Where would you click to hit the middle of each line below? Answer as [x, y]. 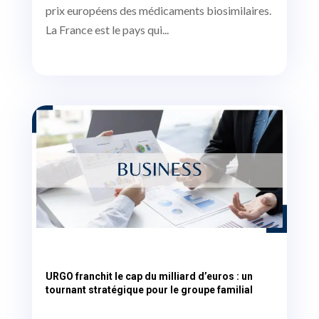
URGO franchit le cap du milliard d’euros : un [149, 276]
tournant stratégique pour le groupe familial [149, 289]
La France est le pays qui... [107, 29]
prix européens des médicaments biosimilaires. [158, 10]
